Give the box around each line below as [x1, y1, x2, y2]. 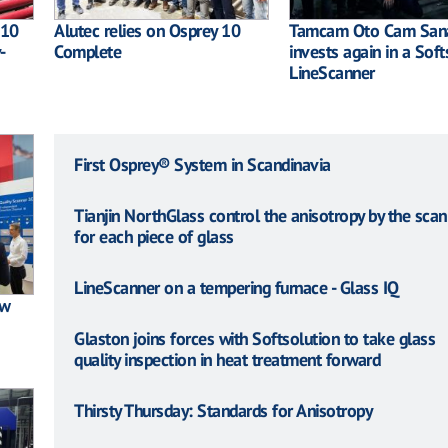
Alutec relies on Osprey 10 [54, 18, 240, 42]
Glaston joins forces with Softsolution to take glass [74, 326, 435, 350]
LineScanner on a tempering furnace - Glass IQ [74, 275, 399, 299]
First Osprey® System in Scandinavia [74, 152, 331, 176]
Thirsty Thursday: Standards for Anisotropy [74, 398, 372, 422]
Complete [54, 39, 121, 63]
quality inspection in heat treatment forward [74, 347, 380, 371]
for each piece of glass [74, 224, 234, 248]
